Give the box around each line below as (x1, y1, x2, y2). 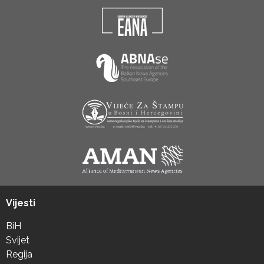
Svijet (6, 234, 29, 246)
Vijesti (6, 197, 35, 209)
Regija (6, 248, 32, 260)
